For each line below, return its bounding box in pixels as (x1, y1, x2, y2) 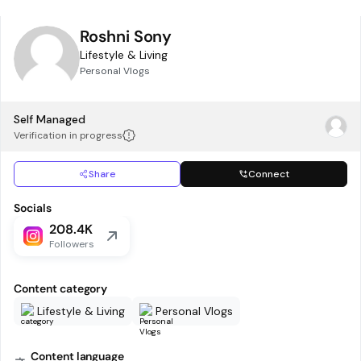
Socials (14, 201, 52, 215)
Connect (248, 168, 289, 180)
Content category (14, 281, 108, 296)
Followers (49, 238, 94, 251)
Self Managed (14, 112, 85, 127)
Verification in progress (14, 129, 123, 142)
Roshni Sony (80, 26, 172, 47)
